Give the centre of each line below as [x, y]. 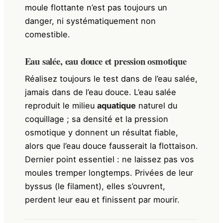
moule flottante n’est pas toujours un [96, 7]
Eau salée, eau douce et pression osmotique [106, 61]
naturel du [156, 105]
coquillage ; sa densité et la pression [96, 119]
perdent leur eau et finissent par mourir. [102, 199]
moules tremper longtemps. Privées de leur [109, 172]
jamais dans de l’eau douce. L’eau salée [100, 92]
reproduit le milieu [61, 105]
